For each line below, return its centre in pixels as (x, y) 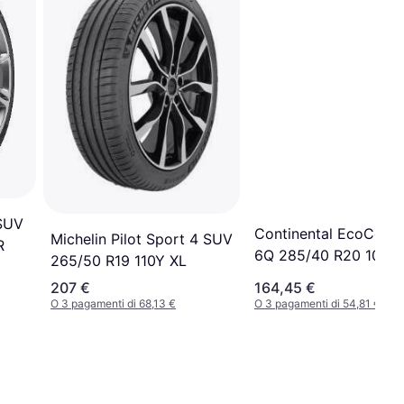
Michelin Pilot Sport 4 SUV (142, 239)
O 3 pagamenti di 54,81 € (317, 303)
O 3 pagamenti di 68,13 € (113, 303)
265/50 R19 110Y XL (119, 260)
